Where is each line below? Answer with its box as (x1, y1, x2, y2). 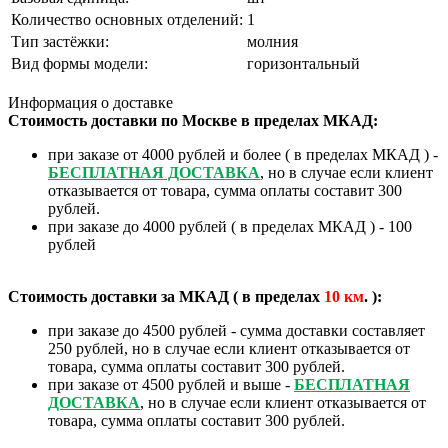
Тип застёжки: (11, 32, 109, 50)
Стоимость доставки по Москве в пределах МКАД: (8, 111, 378, 129)
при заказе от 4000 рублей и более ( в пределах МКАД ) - (48, 145, 438, 163)
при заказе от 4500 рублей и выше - (48, 375, 294, 393)
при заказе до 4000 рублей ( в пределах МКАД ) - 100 (48, 217, 412, 235)
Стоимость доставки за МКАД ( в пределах (8, 287, 324, 305)
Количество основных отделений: (11, 10, 243, 28)
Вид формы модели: (11, 54, 148, 72)
